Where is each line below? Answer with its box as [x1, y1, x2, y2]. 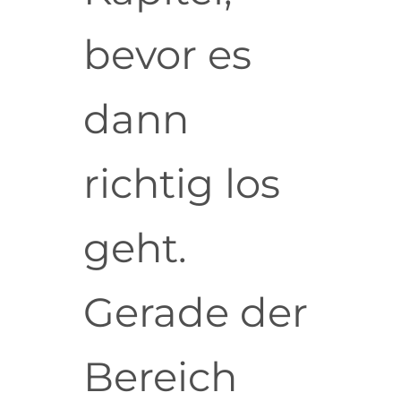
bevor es [82, 30, 252, 80]
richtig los [82, 158, 280, 209]
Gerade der [82, 287, 308, 337]
